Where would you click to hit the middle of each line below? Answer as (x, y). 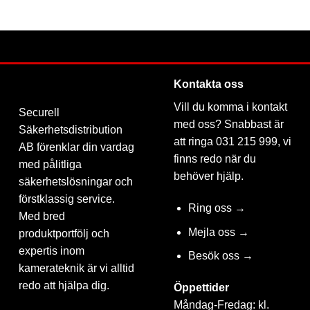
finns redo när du (215, 159)
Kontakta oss (209, 84)
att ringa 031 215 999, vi (232, 142)
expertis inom (52, 251)
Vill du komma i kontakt (230, 107)
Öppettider (201, 288)
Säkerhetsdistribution (71, 130)
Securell (39, 113)
